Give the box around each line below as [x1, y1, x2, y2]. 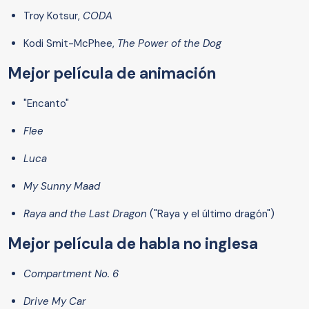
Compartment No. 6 [23, 267, 119, 281]
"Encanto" [23, 97, 69, 111]
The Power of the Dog [117, 37, 221, 51]
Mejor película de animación [8, 63, 216, 84]
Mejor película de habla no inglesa [8, 234, 258, 255]
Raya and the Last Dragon [23, 207, 147, 221]
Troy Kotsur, [23, 9, 83, 23]
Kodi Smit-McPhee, [23, 37, 117, 51]
